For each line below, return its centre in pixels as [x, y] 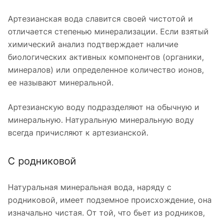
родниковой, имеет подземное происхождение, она [110, 200]
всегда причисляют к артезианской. [78, 132]
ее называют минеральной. [61, 82]
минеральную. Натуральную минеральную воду [101, 120]
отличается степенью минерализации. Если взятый [108, 31]
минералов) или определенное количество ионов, [106, 69]
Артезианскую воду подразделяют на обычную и [104, 107]
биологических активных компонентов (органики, [106, 57]
